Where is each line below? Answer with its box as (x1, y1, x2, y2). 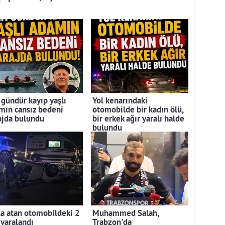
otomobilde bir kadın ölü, (92, 105, 183, 116)
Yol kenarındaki (92, 96, 148, 107)
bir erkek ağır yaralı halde (92, 114, 184, 125)
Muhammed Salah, (92, 208, 159, 219)
